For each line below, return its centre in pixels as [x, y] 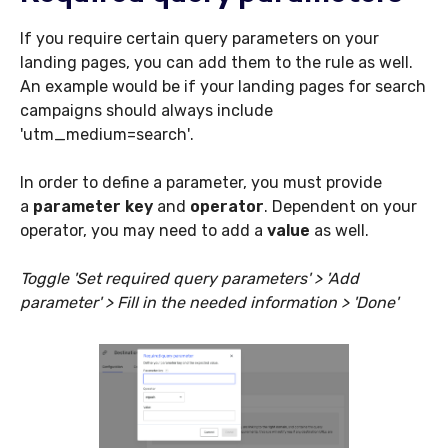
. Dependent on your [340, 207]
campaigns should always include [146, 111]
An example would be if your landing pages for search [223, 87]
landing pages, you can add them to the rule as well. [216, 63]
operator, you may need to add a [143, 231]
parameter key [91, 207]
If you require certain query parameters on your [199, 39]
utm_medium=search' [106, 135]
